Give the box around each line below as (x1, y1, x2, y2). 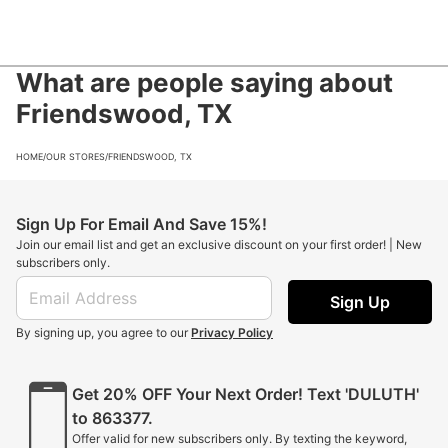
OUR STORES (46, 150, 105, 162)
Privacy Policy (191, 325, 273, 340)
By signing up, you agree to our (16, 325, 188, 340)
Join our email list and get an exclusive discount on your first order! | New (16, 237, 422, 252)
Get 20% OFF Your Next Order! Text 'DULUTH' (72, 384, 419, 404)
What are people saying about (16, 66, 393, 98)
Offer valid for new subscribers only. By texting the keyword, (72, 431, 407, 446)
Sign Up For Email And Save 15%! (16, 214, 267, 234)
